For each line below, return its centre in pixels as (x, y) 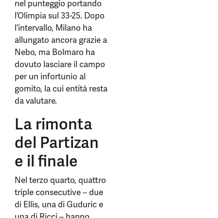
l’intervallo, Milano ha (53, 28)
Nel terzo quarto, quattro (60, 180)
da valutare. (36, 101)
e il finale (48, 161)
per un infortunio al (50, 76)
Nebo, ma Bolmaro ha (55, 52)
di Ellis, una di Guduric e (59, 204)
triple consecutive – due (59, 192)
